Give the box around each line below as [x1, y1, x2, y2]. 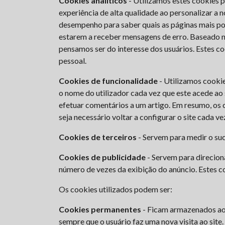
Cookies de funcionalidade [59, 76, 158, 85]
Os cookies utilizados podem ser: [59, 184, 172, 194]
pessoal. [59, 56, 86, 65]
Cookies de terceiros [59, 132, 137, 142]
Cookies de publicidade [59, 152, 146, 162]
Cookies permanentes [59, 204, 141, 214]
